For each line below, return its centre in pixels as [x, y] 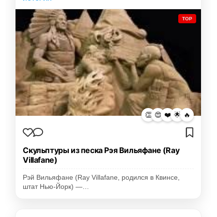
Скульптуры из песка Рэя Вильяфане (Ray [101, 150]
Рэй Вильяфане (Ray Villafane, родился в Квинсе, [101, 178]
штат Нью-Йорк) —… [56, 187]
